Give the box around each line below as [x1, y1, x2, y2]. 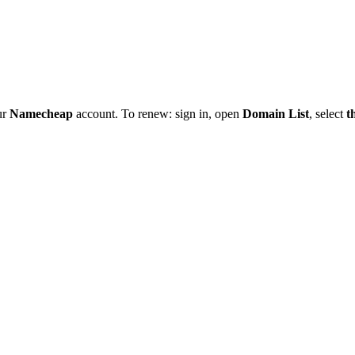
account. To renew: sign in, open [73, 107, 242, 121]
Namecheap [10, 107, 73, 121]
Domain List [242, 107, 309, 121]
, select [309, 107, 346, 121]
